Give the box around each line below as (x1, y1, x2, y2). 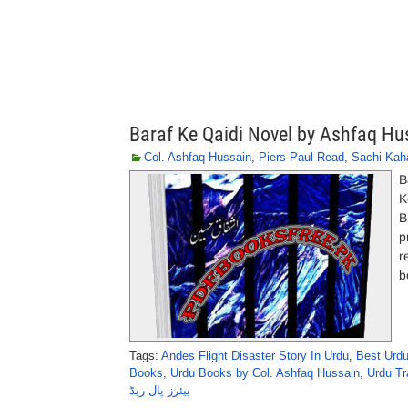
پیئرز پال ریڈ (129, 383, 190, 397)
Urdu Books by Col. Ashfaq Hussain (170, 366, 360, 380)
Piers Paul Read (259, 150, 344, 164)
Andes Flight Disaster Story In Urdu (161, 349, 349, 362)
